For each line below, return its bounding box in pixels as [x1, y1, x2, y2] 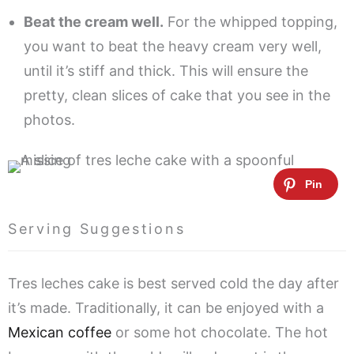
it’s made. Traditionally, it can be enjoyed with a [8, 299, 324, 317]
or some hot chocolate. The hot [111, 324, 328, 341]
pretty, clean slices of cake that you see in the [24, 87, 330, 104]
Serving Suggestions [8, 220, 186, 238]
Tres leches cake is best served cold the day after [8, 275, 339, 292]
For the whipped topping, [164, 13, 337, 31]
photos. [24, 111, 75, 129]
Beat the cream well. [24, 13, 164, 31]
